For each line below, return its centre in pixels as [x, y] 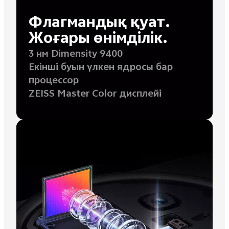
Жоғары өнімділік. [98, 40]
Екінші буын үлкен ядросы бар [100, 68]
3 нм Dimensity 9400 [75, 55]
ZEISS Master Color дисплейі [95, 95]
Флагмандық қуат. [99, 24]
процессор [53, 81]
